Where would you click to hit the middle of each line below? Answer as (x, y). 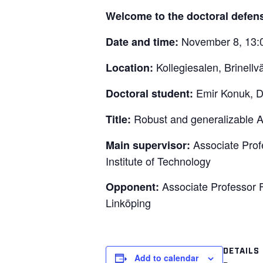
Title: (118, 119)
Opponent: (132, 187)
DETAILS (241, 250)
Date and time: (142, 42)
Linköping (128, 203)
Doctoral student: (149, 93)
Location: (129, 68)
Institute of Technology (158, 161)
